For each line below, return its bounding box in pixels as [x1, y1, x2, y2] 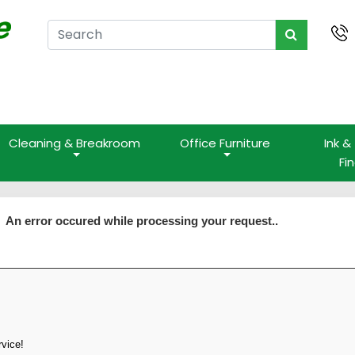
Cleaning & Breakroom [9, 135, 141, 151]
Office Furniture [180, 135, 271, 151]
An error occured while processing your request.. [5, 214, 278, 227]
